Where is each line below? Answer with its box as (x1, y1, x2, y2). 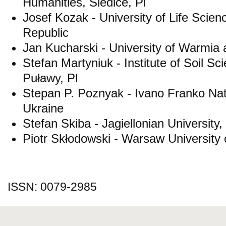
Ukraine (23, 101, 64, 116)
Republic (23, 26, 69, 40)
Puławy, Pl (23, 71, 78, 85)
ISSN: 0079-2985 (8, 181, 97, 194)
